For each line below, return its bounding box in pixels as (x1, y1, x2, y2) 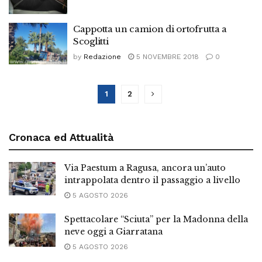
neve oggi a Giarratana (64, 226, 163, 237)
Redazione (84, 52, 121, 61)
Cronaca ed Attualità (9, 131, 113, 143)
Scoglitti (73, 35, 109, 47)
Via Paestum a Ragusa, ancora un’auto (64, 163, 226, 173)
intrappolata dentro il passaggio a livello (64, 175, 240, 185)
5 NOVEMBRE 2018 (134, 52, 199, 61)
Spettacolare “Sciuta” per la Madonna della (64, 214, 248, 225)
